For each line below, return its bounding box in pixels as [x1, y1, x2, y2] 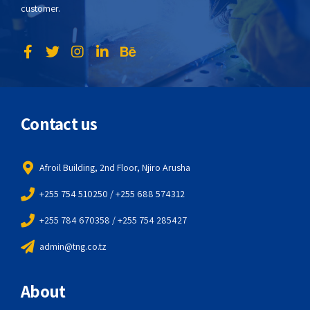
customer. [21, 2, 60, 15]
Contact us [21, 112, 98, 136]
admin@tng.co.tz [39, 240, 107, 253]
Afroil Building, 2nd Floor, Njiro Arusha [39, 161, 190, 174]
